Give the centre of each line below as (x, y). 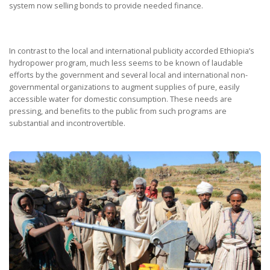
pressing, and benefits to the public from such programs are (118, 111)
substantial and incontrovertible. (67, 123)
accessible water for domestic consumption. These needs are (121, 99)
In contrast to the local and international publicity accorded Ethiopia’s (132, 50)
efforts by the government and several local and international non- (128, 74)
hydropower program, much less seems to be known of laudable (126, 62)
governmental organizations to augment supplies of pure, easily (124, 86)
